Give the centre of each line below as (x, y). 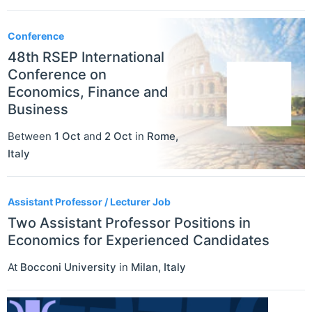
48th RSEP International (86, 57)
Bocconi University (68, 267)
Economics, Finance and (88, 92)
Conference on (57, 75)
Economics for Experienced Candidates (139, 241)
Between (31, 136)
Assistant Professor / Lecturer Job (89, 202)
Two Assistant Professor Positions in (129, 223)
